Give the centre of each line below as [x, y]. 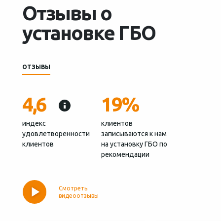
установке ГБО [89, 33]
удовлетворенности [56, 133]
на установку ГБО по [134, 144]
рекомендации [125, 154]
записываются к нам [134, 133]
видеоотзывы [78, 195]
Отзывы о [67, 13]
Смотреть [73, 188]
